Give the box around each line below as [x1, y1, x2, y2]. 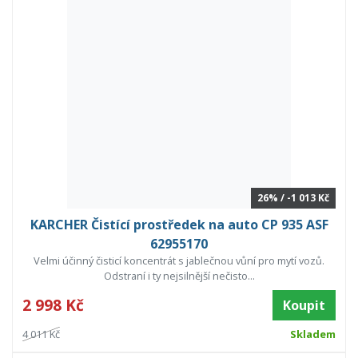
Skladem [289, 327, 336, 342]
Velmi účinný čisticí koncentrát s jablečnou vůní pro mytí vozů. [34, 253, 324, 268]
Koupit [283, 296, 325, 315]
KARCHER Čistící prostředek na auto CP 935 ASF [30, 216, 328, 234]
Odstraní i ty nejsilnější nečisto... [103, 268, 255, 284]
